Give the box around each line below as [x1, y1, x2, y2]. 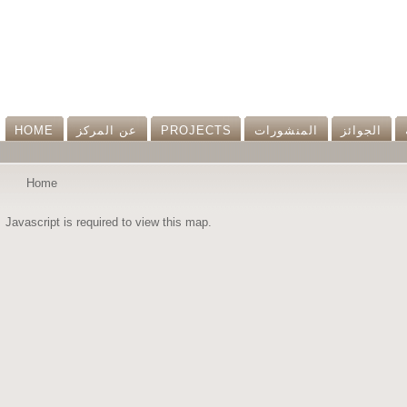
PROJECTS [160, 123, 232, 137]
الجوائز [341, 123, 382, 137]
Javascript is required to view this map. [5, 214, 212, 229]
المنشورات [254, 123, 319, 137]
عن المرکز [76, 123, 138, 137]
